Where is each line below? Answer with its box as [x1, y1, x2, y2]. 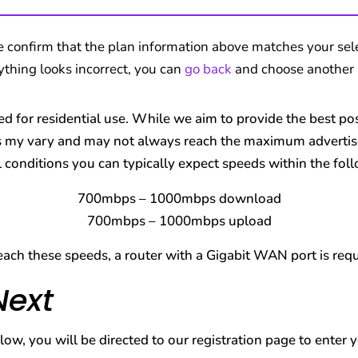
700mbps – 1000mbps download [77, 189, 281, 209]
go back [184, 60, 232, 79]
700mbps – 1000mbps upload [86, 212, 272, 231]
